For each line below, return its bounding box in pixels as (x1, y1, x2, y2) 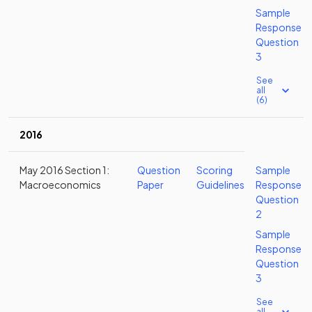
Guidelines (196, 178, 244, 191)
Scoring (196, 164, 233, 176)
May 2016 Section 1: (19, 164, 109, 176)
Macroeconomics (19, 178, 101, 191)
